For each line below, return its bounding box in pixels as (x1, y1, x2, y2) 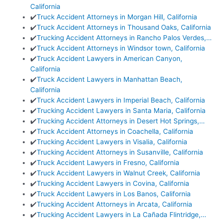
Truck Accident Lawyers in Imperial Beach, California (37, 96, 206, 104)
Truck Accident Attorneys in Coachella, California (37, 127, 194, 135)
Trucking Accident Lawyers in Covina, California (37, 179, 190, 187)
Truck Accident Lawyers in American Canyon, (37, 54, 183, 62)
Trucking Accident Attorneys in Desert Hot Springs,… (37, 116, 205, 125)
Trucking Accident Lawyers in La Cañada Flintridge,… (37, 210, 207, 219)
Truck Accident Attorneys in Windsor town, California (37, 44, 206, 52)
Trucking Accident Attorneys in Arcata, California (37, 200, 193, 208)
